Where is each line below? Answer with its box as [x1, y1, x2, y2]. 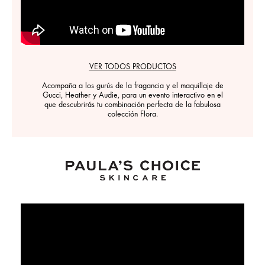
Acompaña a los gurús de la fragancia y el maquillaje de [41, 82, 224, 91]
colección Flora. [107, 111, 158, 119]
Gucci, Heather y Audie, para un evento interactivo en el [42, 92, 223, 101]
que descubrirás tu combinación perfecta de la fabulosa [44, 101, 221, 110]
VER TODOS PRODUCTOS [89, 63, 176, 72]
